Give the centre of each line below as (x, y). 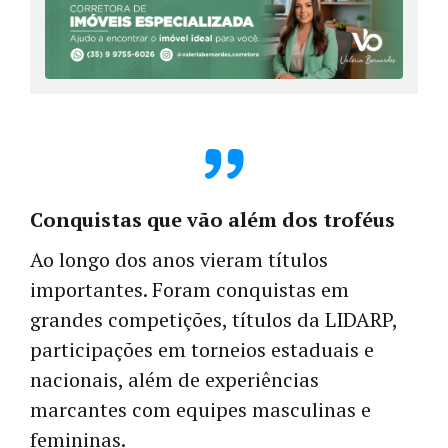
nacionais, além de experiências (174, 380)
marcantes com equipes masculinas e (200, 410)
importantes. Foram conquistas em (189, 290)
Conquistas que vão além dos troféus (212, 220)
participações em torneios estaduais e (202, 350)
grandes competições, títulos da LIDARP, (213, 320)
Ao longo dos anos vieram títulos (179, 260)
